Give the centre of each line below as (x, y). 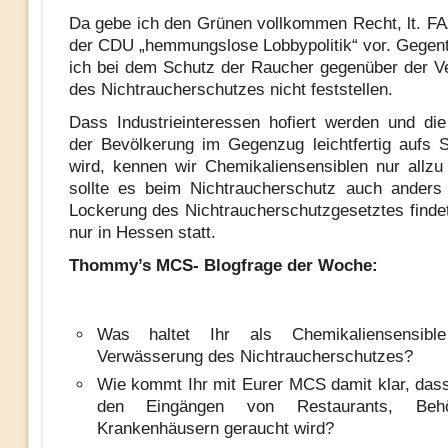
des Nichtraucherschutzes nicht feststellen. (230, 89)
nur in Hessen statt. (142, 232)
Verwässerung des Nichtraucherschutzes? (254, 356)
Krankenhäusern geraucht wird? (215, 428)
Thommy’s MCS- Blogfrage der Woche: (223, 265)
